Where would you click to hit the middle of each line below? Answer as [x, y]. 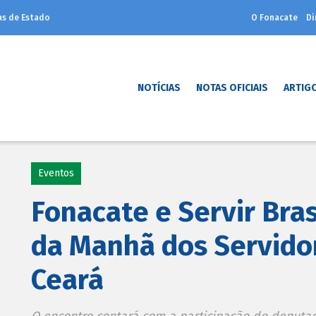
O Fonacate [274, 18]
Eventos [56, 173]
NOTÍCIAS [159, 88]
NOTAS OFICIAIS [232, 88]
